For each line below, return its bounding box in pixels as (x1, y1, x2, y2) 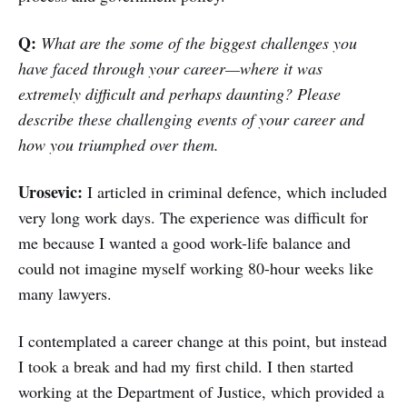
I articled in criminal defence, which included (87, 181, 387, 203)
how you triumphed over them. (18, 134, 219, 156)
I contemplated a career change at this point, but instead (18, 330, 387, 352)
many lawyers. (18, 283, 112, 305)
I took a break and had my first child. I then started (18, 355, 353, 378)
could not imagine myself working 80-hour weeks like (18, 257, 373, 280)
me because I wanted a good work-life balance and (18, 232, 351, 254)
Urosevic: (18, 180, 87, 204)
